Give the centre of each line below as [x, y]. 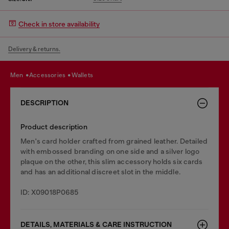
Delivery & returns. [34, 49]
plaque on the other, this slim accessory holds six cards [112, 162]
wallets [85, 75]
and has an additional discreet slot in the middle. [100, 172]
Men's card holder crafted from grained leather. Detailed [114, 141]
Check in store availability [59, 24]
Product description [54, 127]
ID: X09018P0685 [50, 192]
